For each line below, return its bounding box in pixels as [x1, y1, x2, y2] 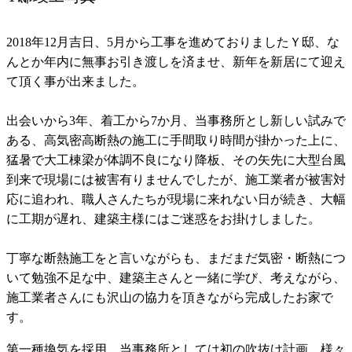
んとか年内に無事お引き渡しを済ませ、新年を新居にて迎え [6, 55, 346, 69]
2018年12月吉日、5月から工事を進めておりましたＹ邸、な [6, 35, 339, 49]
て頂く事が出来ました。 [6, 75, 145, 89]
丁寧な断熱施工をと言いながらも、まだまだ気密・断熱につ [6, 251, 346, 266]
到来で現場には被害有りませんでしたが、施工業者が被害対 [6, 173, 346, 187]
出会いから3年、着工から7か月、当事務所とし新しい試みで [6, 114, 346, 128]
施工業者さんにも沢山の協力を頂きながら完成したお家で [6, 291, 333, 305]
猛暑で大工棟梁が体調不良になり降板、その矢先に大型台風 [6, 153, 346, 167]
